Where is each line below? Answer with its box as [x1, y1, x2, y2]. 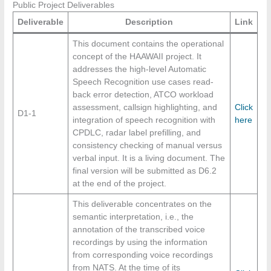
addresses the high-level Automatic [72, 64, 206, 74]
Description [125, 17, 174, 27]
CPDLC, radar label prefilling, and [72, 128, 201, 137]
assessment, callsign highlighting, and [72, 102, 217, 112]
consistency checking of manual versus [72, 140, 222, 150]
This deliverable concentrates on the [72, 199, 212, 209]
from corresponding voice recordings [72, 250, 213, 260]
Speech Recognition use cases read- [72, 77, 214, 87]
